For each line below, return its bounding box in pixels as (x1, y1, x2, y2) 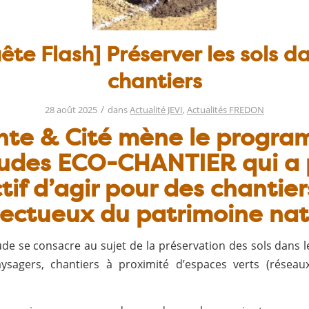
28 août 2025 (45, 103, 97, 116)
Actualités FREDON (187, 103, 264, 116)
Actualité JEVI (130, 103, 183, 116)
